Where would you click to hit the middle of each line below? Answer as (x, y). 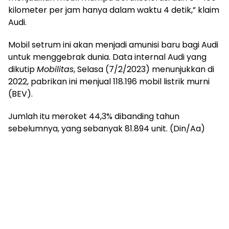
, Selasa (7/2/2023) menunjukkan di (144, 69)
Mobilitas (55, 69)
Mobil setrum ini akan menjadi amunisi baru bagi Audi (113, 44)
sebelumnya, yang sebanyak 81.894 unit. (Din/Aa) (107, 128)
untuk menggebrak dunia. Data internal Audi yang (107, 57)
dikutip (22, 69)
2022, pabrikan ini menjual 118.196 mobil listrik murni (109, 81)
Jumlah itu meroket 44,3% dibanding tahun (94, 116)
